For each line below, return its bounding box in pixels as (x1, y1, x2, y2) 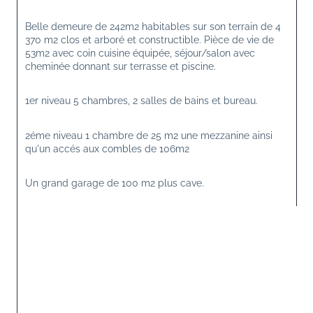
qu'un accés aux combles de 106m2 (25, 143, 189, 154)
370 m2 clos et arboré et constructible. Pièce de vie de (25, 34, 277, 46)
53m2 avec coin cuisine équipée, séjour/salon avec (25, 48, 258, 59)
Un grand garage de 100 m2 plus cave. (25, 177, 204, 189)
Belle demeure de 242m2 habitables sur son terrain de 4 (25, 21, 284, 33)
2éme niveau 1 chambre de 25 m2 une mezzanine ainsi (25, 129, 275, 141)
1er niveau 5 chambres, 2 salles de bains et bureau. (25, 95, 258, 107)
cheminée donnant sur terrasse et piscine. (25, 61, 216, 73)
